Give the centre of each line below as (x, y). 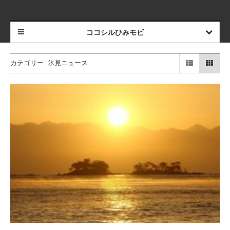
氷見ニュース (68, 63)
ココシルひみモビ (115, 32)
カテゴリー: (29, 63)
